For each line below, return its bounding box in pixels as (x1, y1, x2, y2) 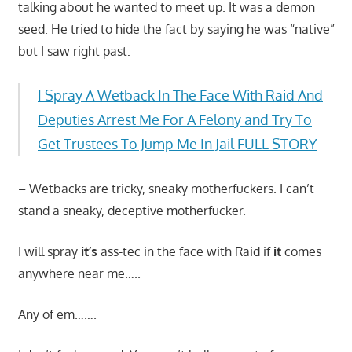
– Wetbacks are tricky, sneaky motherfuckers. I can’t (17, 180, 314, 196)
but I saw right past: (17, 42, 130, 59)
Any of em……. (17, 306, 97, 322)
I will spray (17, 243, 81, 259)
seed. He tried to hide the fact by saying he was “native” (17, 20, 335, 37)
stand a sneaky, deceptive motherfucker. (17, 202, 246, 218)
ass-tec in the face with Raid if (97, 243, 273, 259)
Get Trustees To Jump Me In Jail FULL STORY (38, 134, 317, 152)
